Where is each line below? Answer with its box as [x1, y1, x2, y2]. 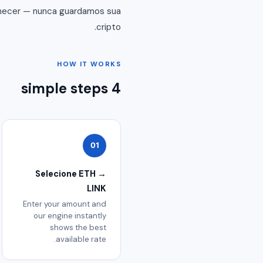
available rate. [56, 234, 106, 245]
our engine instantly [33, 211, 106, 221]
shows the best [50, 222, 106, 233]
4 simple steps [112, 79, 121, 97]
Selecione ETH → [35, 167, 106, 180]
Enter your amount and [23, 199, 106, 210]
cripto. [96, 21, 121, 33]
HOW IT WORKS [57, 59, 121, 69]
